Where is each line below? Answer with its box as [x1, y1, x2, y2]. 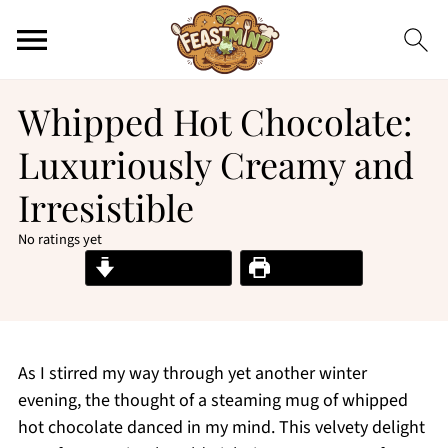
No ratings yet [17, 229, 102, 250]
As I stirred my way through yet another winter [17, 361, 367, 386]
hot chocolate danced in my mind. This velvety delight [17, 415, 425, 440]
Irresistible [17, 183, 194, 231]
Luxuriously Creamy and [17, 140, 414, 188]
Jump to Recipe [115, 256, 223, 279]
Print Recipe [269, 256, 354, 279]
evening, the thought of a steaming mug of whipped [17, 388, 408, 413]
